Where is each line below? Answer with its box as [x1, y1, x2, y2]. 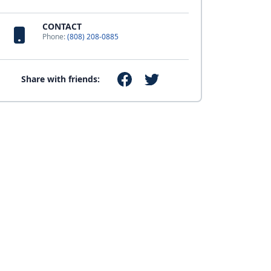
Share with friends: [21, 73, 100, 85]
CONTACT [42, 21, 82, 32]
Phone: [42, 31, 67, 42]
